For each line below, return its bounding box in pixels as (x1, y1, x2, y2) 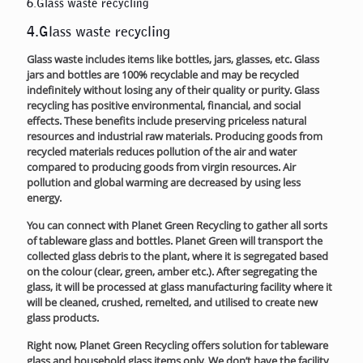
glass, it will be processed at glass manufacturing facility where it (27, 279, 332, 294)
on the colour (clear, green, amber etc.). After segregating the (27, 263, 317, 279)
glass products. (27, 310, 99, 325)
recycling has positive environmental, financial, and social (27, 97, 301, 113)
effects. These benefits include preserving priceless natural (27, 113, 306, 128)
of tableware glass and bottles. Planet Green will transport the (27, 233, 322, 248)
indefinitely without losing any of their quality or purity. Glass (27, 82, 319, 97)
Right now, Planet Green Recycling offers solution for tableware (27, 337, 328, 352)
